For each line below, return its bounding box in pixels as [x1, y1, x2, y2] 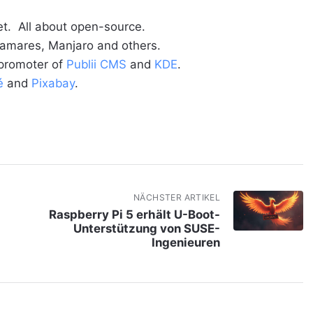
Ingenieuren [152, 235, 221, 249]
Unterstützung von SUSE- [73, 221, 221, 235]
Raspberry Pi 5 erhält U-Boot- [49, 207, 221, 221]
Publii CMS [66, 57, 126, 72]
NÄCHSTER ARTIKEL [133, 192, 221, 203]
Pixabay [31, 76, 75, 91]
